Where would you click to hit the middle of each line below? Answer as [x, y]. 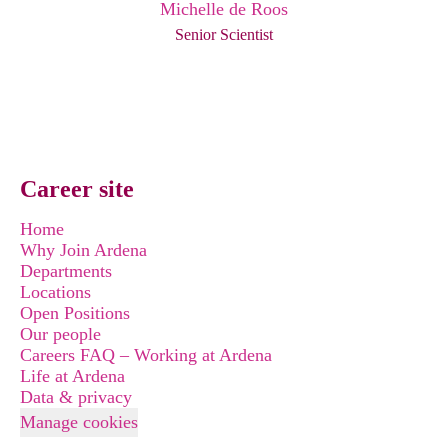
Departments [66, 271]
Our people [60, 334]
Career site [77, 189]
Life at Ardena [72, 376]
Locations [55, 292]
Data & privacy [76, 397]
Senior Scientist [224, 34]
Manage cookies [79, 422]
